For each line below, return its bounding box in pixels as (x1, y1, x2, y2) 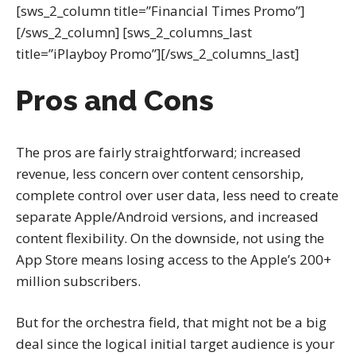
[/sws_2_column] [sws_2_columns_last (16, 23, 252, 42)
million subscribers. (16, 271, 141, 290)
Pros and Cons (16, 83, 214, 117)
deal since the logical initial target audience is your (16, 335, 335, 354)
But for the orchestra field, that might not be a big (16, 313, 327, 332)
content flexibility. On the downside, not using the (16, 228, 324, 247)
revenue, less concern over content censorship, (16, 164, 304, 183)
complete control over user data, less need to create (16, 185, 339, 204)
